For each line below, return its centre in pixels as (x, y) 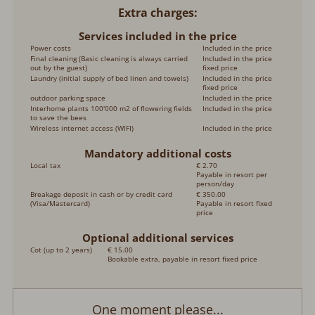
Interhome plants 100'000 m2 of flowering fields (111, 109)
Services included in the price (157, 36)
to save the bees (59, 118)
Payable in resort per (232, 175)
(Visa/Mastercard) (60, 204)
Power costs (51, 48)
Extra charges (156, 13)
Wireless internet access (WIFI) (82, 128)
